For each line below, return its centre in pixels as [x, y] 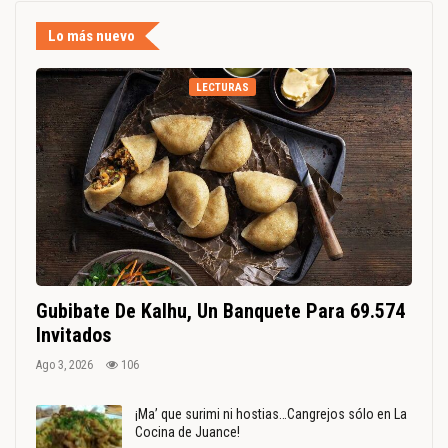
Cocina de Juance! [187, 431]
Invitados [73, 334]
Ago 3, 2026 [64, 364]
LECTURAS [222, 87]
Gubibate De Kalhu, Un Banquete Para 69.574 [220, 310]
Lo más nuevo [91, 35]
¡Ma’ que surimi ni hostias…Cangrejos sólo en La [271, 413]
